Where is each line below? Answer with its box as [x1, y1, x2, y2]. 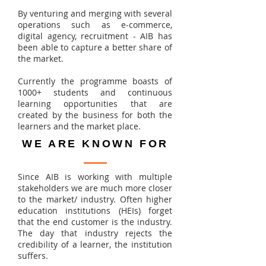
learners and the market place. [18, 121, 143, 132]
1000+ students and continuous [18, 87, 172, 98]
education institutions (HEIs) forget [18, 205, 172, 216]
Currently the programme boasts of [18, 75, 172, 87]
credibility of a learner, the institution [18, 239, 172, 250]
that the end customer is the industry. [18, 216, 172, 227]
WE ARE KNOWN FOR [22, 138, 169, 150]
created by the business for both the [18, 109, 172, 121]
